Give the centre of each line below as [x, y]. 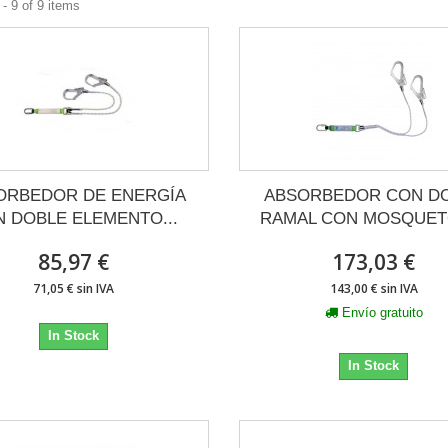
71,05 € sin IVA [74, 288]
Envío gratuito [382, 312]
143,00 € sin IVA [373, 288]
